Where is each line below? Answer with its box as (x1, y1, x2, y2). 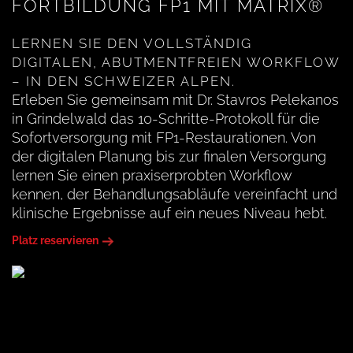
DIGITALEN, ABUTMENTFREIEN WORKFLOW (12, 54, 340, 70)
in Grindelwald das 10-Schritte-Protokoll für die (12, 110, 320, 127)
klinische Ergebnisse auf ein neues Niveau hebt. (12, 205, 327, 221)
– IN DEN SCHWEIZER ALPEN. (12, 73, 236, 89)
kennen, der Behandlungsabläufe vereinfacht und (12, 186, 337, 203)
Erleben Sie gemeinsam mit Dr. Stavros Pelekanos (12, 91, 339, 108)
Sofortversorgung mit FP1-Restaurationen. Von (12, 129, 316, 146)
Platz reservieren (12, 234, 98, 247)
